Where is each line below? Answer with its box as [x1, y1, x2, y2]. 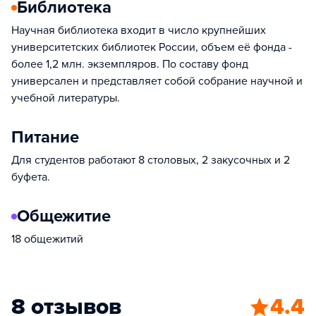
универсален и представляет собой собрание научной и [11, 74, 303, 89]
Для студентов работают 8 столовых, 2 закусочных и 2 [11, 153, 290, 168]
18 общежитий [11, 232, 83, 247]
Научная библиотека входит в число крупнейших [11, 23, 266, 38]
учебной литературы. [11, 91, 120, 106]
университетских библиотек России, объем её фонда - [11, 40, 292, 55]
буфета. [11, 170, 50, 185]
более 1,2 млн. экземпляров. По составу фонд [11, 57, 248, 72]
